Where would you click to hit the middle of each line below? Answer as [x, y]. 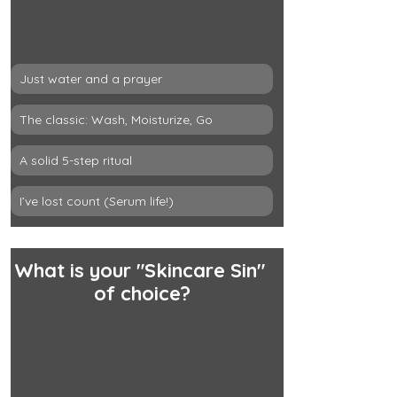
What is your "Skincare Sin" [142, 270]
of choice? [142, 293]
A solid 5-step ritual [76, 160]
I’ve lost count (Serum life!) [97, 201]
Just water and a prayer [91, 78]
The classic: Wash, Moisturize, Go [116, 119]
